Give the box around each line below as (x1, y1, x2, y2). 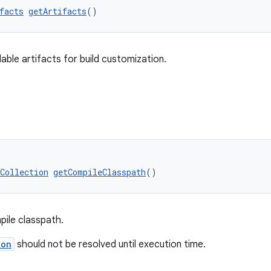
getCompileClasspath (53, 166, 146, 178)
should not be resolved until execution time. (15, 238, 206, 250)
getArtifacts (28, 5, 87, 17)
